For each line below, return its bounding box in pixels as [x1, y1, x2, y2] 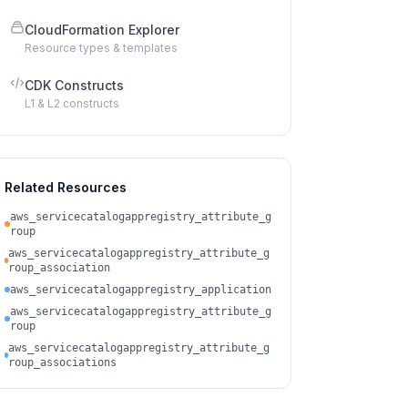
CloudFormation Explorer [25, 22, 179, 37]
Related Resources [5, 179, 127, 195]
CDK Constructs [25, 77, 124, 93]
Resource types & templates [25, 41, 178, 55]
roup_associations [8, 356, 117, 369]
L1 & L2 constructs [25, 97, 119, 110]
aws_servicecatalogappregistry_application [10, 283, 271, 296]
